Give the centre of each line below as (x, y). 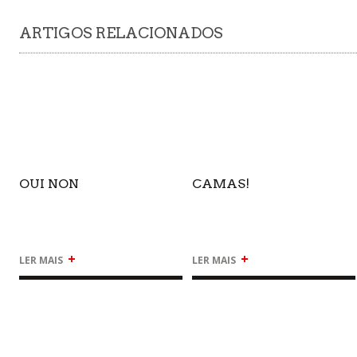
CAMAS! (220, 183)
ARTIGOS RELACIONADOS (121, 33)
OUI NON (49, 183)
